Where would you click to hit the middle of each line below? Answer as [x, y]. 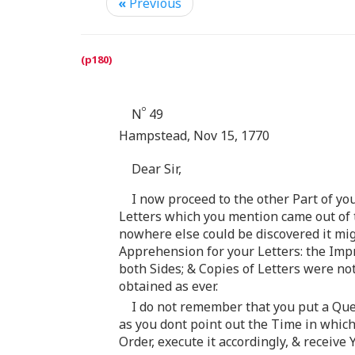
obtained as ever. [168, 286]
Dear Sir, [157, 169]
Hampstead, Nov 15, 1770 [194, 136]
